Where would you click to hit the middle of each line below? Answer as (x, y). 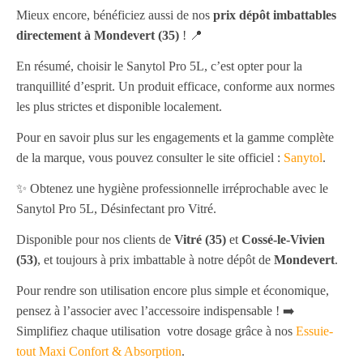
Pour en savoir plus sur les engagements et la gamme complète (175, 137)
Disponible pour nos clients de (95, 239)
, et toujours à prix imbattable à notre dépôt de (156, 260)
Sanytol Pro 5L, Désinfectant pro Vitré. (116, 209)
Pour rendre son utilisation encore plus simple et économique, (173, 290)
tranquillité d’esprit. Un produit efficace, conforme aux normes (175, 86)
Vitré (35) (200, 239)
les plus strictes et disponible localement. (119, 107)
